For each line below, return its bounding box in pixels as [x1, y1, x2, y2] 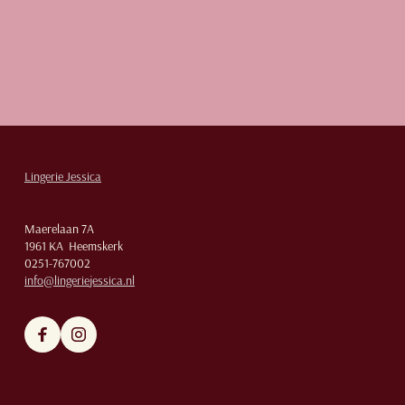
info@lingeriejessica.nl [24, 272, 135, 288]
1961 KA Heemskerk [24, 238, 123, 254]
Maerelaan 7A [24, 221, 94, 237]
